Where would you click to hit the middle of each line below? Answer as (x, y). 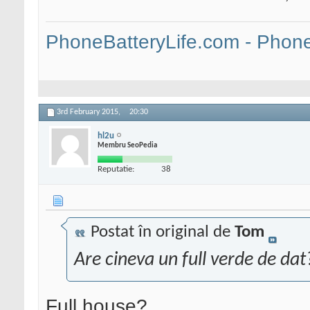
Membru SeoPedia (127, 145)
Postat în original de (161, 232)
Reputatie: (116, 169)
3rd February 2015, (90, 112)
